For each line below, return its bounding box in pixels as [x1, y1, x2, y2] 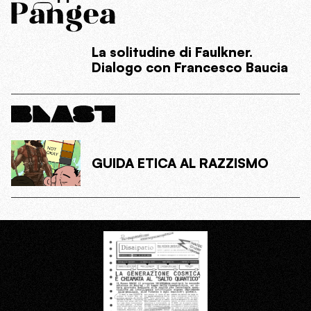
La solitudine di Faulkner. [92, 44, 253, 61]
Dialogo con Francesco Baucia [92, 59, 288, 76]
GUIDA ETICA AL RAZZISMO [92, 155, 269, 172]
